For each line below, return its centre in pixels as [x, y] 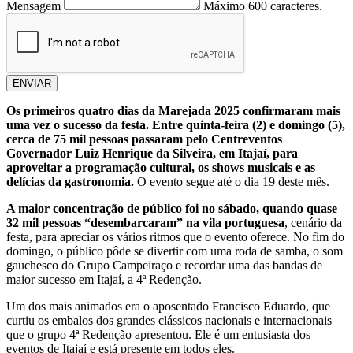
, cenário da [313, 223]
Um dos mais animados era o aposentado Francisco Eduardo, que [168, 307]
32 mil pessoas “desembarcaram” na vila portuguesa [145, 223]
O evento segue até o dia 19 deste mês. [233, 182]
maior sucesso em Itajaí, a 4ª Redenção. [106, 280]
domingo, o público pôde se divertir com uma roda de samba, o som [175, 251]
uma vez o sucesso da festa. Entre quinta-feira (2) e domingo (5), [176, 125]
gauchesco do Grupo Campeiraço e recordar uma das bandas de [164, 266]
